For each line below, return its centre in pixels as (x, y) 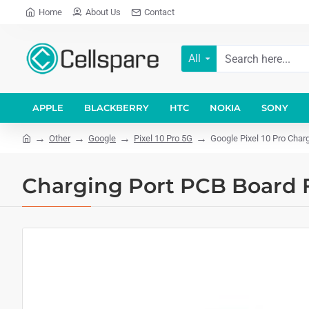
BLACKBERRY (117, 108)
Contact (159, 12)
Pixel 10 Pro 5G (163, 138)
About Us (103, 12)
